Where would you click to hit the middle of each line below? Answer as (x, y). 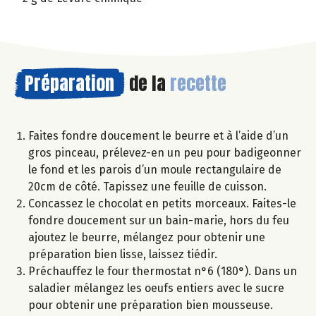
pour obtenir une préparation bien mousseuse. (151, 305)
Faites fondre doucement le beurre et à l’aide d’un (158, 136)
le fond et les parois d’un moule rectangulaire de (155, 170)
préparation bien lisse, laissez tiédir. (123, 255)
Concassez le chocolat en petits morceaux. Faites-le (162, 204)
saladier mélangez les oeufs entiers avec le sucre (156, 288)
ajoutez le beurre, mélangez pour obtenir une (147, 238)
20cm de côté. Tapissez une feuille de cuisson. (147, 187)
